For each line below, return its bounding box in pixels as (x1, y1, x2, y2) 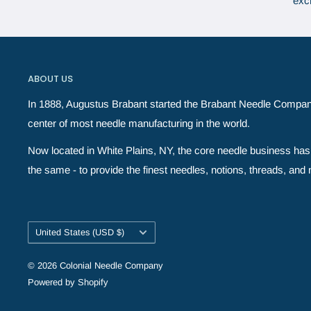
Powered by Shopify (28, 276, 108, 287)
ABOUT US (28, 72, 73, 86)
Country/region (27, 223, 85, 234)
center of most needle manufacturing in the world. (28, 117, 250, 130)
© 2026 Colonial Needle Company (28, 260, 163, 271)
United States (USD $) (35, 227, 124, 238)
